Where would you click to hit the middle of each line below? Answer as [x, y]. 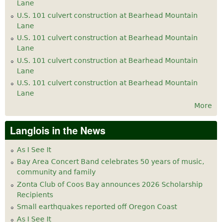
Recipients [35, 194]
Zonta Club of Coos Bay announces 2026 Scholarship [110, 184]
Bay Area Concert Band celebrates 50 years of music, [111, 162]
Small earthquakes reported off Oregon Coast [97, 207]
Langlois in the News [58, 130]
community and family [56, 172]
